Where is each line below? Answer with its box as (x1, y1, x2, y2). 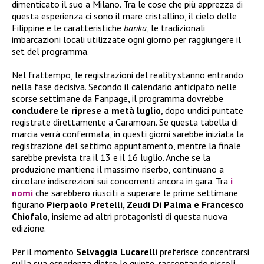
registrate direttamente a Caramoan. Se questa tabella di (12, 115, 238, 128)
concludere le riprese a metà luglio (12, 104, 161, 116)
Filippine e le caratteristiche (12, 21, 124, 34)
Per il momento (12, 245, 76, 258)
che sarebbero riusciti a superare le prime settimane (33, 186, 238, 199)
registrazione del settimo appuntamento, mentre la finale (12, 139, 241, 151)
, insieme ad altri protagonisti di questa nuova (48, 210, 227, 222)
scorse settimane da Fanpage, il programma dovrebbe (12, 92, 223, 104)
